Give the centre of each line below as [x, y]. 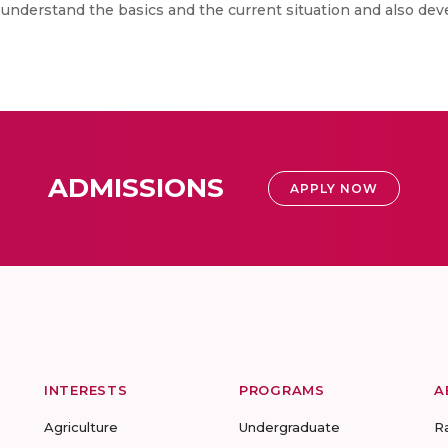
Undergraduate [289, 427]
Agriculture [81, 427]
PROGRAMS [282, 390]
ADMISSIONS [136, 188]
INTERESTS [86, 390]
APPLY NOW [334, 188]
